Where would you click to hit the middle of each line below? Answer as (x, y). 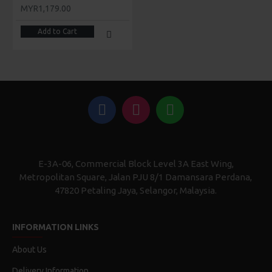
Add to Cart (57, 32)
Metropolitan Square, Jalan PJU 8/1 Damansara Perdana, (136, 177)
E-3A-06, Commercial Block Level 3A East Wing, (136, 164)
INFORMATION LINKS (56, 227)
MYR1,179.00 (46, 9)
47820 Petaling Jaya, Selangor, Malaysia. (136, 191)
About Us (29, 250)
